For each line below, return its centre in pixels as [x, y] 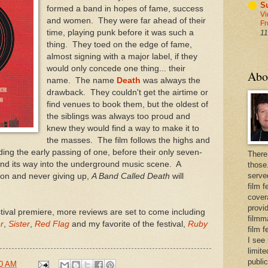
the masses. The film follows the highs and [128, 141]
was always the [171, 81]
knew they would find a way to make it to [123, 129]
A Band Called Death [131, 176]
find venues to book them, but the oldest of [127, 105]
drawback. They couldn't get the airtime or [127, 93]
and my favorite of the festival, [130, 224]
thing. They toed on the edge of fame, [119, 45]
